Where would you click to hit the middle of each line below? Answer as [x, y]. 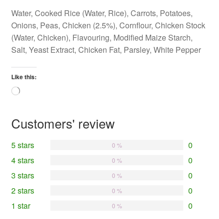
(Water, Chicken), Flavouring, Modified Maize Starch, [102, 38]
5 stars [22, 145]
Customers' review [63, 123]
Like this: [24, 77]
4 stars [22, 160]
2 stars [22, 190]
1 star [21, 205]
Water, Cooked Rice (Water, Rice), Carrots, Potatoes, [102, 13]
